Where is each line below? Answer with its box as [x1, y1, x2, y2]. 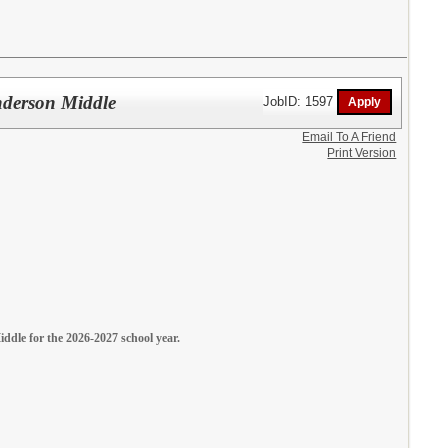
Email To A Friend [302, 130, 397, 145]
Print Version [327, 146, 397, 161]
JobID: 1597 [263, 93, 338, 109]
